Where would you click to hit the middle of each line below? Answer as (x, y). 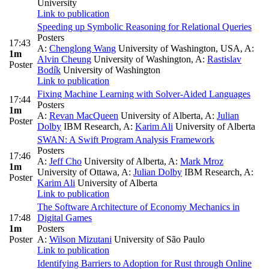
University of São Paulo (158, 240)
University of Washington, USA (178, 49)
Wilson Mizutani (80, 240)
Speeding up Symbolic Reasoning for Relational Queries (144, 27)
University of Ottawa (77, 172)
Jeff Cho (65, 162)
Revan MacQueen (84, 116)
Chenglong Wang (83, 49)
